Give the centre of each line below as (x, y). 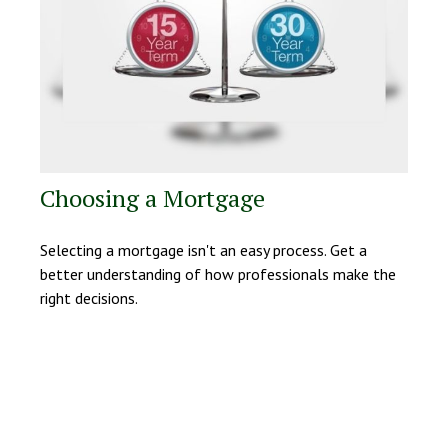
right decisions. (89, 298)
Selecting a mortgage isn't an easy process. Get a (203, 250)
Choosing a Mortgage (152, 198)
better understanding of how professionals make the (218, 274)
